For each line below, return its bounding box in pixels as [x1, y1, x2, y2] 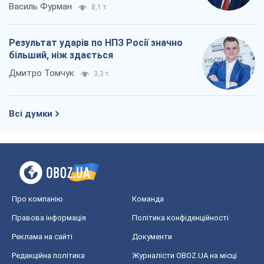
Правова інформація [12, 213, 86, 222]
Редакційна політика [12, 250, 85, 260]
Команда [132, 194, 164, 203]
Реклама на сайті [12, 232, 72, 241]
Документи [132, 232, 172, 241]
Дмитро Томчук [9, 67, 74, 78]
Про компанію [12, 194, 63, 203]
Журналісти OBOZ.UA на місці [132, 250, 237, 260]
